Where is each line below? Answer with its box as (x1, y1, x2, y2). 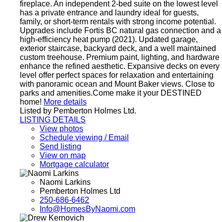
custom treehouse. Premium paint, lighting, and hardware (20, 53, 220, 61)
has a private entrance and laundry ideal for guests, (20, 8, 199, 17)
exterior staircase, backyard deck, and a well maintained (20, 44, 216, 53)
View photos (40, 124, 83, 133)
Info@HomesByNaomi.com (40, 204, 135, 213)
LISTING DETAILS (20, 115, 86, 124)
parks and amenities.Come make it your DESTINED (20, 88, 202, 97)
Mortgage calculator (40, 160, 109, 168)
